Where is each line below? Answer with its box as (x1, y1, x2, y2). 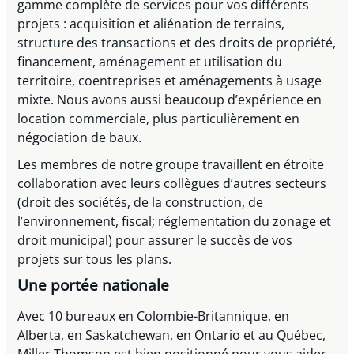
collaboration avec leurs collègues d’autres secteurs (17, 175, 327, 193)
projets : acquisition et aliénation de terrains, (17, 14, 285, 32)
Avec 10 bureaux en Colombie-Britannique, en (17, 307, 290, 325)
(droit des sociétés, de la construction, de (17, 194, 264, 212)
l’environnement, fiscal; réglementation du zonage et (17, 213, 332, 231)
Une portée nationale (17, 274, 174, 296)
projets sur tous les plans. (17, 250, 172, 269)
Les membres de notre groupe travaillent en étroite (17, 156, 325, 174)
